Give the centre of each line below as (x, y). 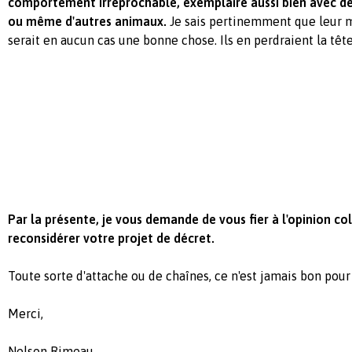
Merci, (26, 313)
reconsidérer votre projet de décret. (111, 238)
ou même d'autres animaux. (87, 21)
